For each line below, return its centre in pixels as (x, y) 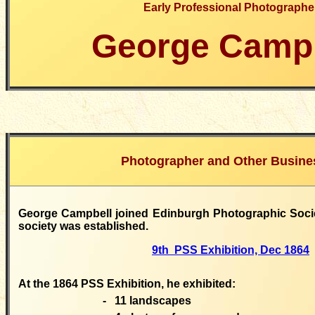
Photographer (162, 161)
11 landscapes (152, 301)
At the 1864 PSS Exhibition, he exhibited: (127, 284)
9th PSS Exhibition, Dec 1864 (231, 250)
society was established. (83, 226)
